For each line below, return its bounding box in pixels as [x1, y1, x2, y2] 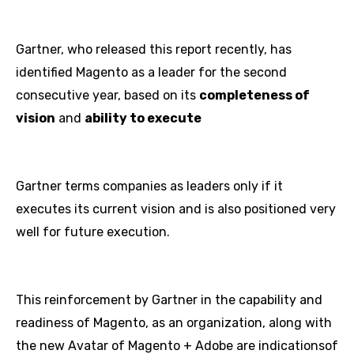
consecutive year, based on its [16, 88, 199, 103]
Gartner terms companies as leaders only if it [16, 179, 283, 194]
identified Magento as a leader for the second [16, 65, 287, 80]
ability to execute [85, 111, 201, 126]
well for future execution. [16, 224, 170, 239]
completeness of [199, 88, 310, 103]
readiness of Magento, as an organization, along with [16, 315, 332, 330]
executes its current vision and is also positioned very [16, 201, 336, 217]
